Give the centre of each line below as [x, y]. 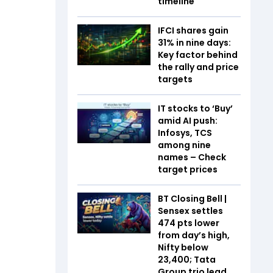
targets [175, 79]
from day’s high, [194, 235]
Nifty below [183, 247]
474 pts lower [189, 223]
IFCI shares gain [193, 30]
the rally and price [198, 67]
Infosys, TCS [185, 133]
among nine [184, 145]
